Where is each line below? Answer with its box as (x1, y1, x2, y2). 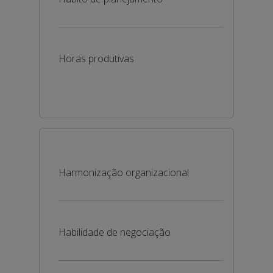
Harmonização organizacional (58, 166, 189, 179)
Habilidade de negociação (58, 225, 171, 239)
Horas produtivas (58, 52, 134, 65)
